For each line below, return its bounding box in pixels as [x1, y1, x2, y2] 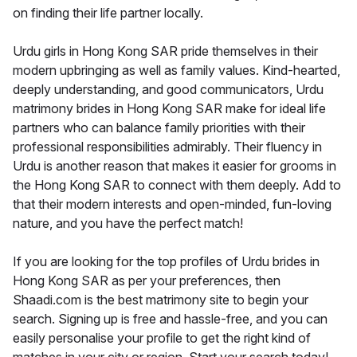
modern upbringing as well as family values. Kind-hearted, [13, 61, 340, 78]
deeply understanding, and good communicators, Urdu [13, 80, 324, 97]
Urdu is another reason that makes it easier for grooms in [13, 157, 336, 174]
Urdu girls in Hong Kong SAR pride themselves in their [13, 42, 318, 59]
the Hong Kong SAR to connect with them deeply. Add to [13, 176, 341, 193]
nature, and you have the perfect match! [13, 214, 243, 231]
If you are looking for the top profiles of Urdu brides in [13, 253, 320, 269]
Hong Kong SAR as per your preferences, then [13, 272, 280, 288]
